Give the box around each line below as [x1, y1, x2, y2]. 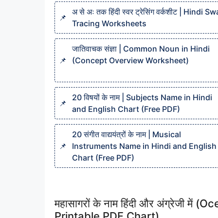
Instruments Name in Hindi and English [72, 141, 217, 151]
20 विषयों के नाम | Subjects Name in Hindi [72, 92, 212, 102]
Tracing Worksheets [72, 18, 146, 28]
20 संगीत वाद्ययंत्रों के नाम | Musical [72, 129, 181, 139]
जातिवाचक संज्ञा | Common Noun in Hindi [72, 44, 210, 54]
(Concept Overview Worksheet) [72, 55, 189, 65]
